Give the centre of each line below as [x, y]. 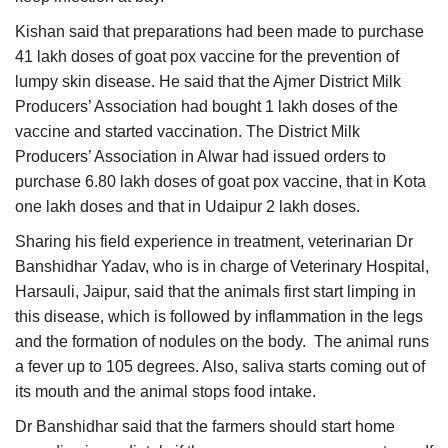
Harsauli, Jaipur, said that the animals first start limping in [215, 292]
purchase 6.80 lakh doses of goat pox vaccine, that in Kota [220, 182]
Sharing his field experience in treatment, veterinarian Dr [214, 242]
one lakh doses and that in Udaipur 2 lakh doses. [187, 207]
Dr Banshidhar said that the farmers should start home [205, 427]
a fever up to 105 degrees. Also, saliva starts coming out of [220, 367]
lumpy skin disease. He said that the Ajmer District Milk [208, 82]
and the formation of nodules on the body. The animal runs [222, 342]
